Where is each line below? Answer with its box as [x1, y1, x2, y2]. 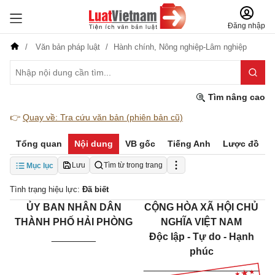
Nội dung [74, 139, 113, 149]
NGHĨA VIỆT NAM [161, 217, 242, 227]
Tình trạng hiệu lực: [10, 185, 82, 194]
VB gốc [125, 139, 155, 149]
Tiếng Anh [168, 139, 211, 149]
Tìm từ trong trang [104, 161, 163, 169]
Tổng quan [16, 139, 62, 149]
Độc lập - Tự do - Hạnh [149, 231, 254, 242]
